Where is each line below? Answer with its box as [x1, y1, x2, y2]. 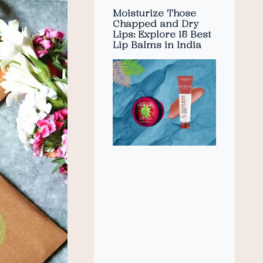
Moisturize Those [113, 6, 196, 19]
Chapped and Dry [113, 16, 198, 30]
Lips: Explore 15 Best [113, 27, 211, 41]
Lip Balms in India [113, 38, 201, 51]
